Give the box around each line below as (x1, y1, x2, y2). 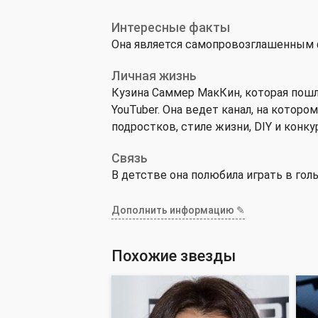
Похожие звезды (111, 247, 236, 265)
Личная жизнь (111, 68, 197, 83)
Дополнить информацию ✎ (111, 204, 245, 216)
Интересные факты (111, 20, 230, 35)
